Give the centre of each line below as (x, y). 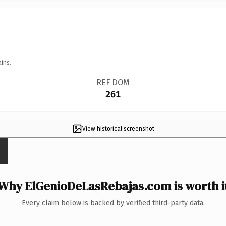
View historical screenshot (118, 128)
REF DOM (113, 82)
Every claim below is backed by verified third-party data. (113, 203)
